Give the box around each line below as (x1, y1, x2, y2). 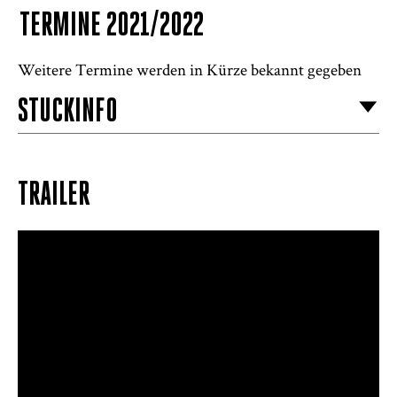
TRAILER (18, 178, 90, 214)
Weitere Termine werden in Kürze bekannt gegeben (18, 58, 362, 81)
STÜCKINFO (18, 95, 118, 130)
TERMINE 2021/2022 (19, 10, 205, 44)
